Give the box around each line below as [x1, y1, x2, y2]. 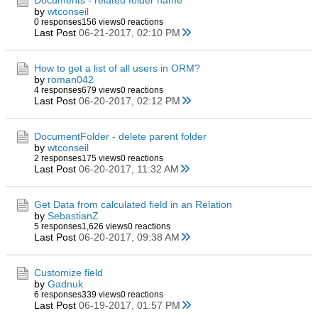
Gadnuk [48, 278, 83, 290]
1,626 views [82, 221, 128, 231]
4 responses [34, 85, 82, 95]
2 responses [34, 153, 82, 163]
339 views [82, 290, 121, 300]
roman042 [48, 74, 94, 85]
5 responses [34, 221, 82, 231]
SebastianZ [48, 210, 99, 221]
